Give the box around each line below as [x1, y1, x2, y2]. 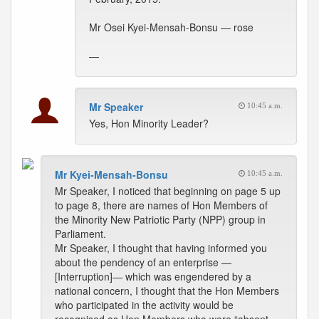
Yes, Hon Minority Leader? [89, 116, 209, 130]
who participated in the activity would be [55, 298, 234, 312]
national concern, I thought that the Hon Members [55, 283, 279, 298]
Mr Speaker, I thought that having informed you [55, 241, 267, 255]
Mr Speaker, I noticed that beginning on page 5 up [55, 184, 281, 198]
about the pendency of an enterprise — [55, 255, 231, 269]
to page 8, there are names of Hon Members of [55, 198, 268, 212]
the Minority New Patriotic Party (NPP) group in [55, 212, 266, 226]
